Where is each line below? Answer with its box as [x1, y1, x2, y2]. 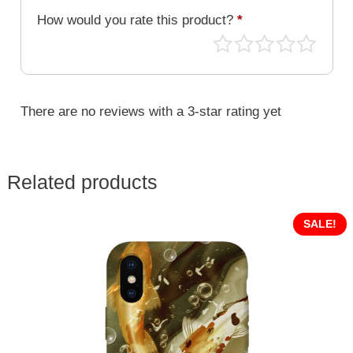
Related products [6, 171, 158, 194]
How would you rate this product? [36, 12, 237, 28]
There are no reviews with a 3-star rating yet [20, 103, 281, 119]
